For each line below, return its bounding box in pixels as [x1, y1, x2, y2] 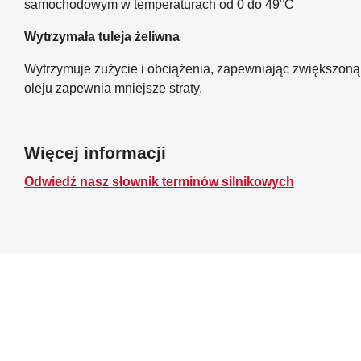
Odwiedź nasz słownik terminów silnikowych [24, 174, 294, 189]
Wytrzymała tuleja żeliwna [24, 29, 180, 44]
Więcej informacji [24, 143, 166, 162]
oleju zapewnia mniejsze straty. [24, 81, 202, 95]
